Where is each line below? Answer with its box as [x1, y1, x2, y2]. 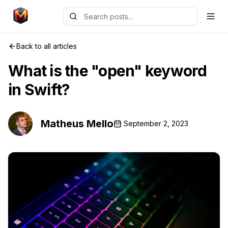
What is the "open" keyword [8, 62, 207, 80]
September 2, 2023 [124, 119, 188, 128]
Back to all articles [16, 42, 77, 50]
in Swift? [8, 80, 70, 99]
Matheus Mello [41, 118, 113, 130]
